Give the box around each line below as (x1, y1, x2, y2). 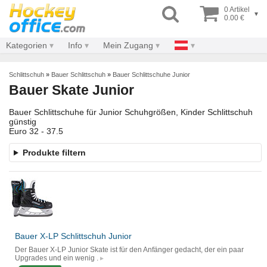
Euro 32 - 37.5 (9, 126, 63, 136)
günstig (9, 117, 36, 127)
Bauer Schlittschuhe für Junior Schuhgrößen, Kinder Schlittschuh (9, 107, 253, 117)
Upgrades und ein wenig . (15, 254, 98, 263)
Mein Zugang (103, 41, 153, 50)
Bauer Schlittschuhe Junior (113, 71, 190, 78)
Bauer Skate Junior (9, 82, 134, 98)
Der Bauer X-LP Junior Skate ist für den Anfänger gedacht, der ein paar (15, 246, 244, 254)
